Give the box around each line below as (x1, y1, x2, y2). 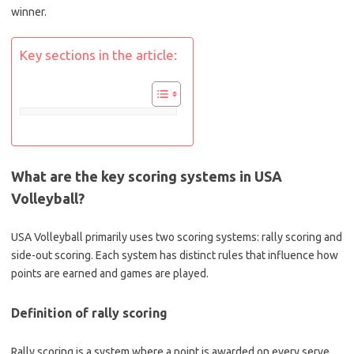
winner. (11, 6, 47, 18)
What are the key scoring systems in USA (11, 168, 282, 184)
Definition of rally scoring (11, 306, 168, 320)
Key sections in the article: (20, 47, 177, 63)
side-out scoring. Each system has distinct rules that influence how (11, 249, 338, 262)
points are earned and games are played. (11, 267, 209, 280)
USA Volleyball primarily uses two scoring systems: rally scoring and (11, 231, 342, 243)
